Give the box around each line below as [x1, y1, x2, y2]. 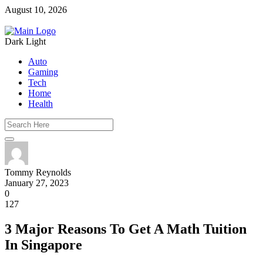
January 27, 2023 [5, 178, 69, 188]
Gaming [28, 67, 58, 77]
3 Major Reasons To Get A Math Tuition [5, 221, 247, 237]
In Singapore [5, 237, 82, 252]
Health [28, 99, 53, 109]
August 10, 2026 [5, 5, 67, 15]
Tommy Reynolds [5, 167, 71, 177]
